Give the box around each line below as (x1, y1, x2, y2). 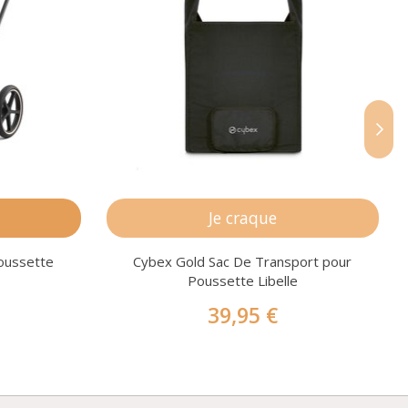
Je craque (208, 206, 277, 229)
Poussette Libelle (187, 271, 298, 291)
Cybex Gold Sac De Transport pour (133, 252, 352, 271)
